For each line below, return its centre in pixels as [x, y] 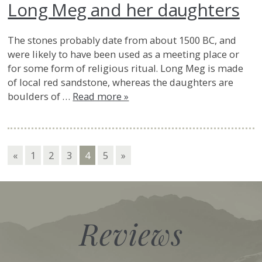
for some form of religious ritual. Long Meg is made [126, 68]
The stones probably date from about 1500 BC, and [122, 40]
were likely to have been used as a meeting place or [124, 54]
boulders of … [40, 96]
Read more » [101, 96]
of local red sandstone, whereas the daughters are [121, 82]
